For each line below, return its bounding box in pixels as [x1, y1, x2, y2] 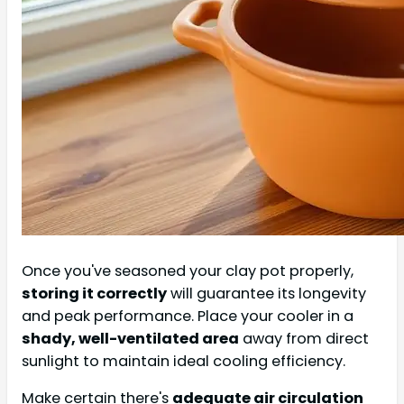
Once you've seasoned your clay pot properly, [22, 261, 353, 282]
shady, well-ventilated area [22, 328, 239, 350]
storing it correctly [22, 283, 167, 305]
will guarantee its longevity [167, 283, 366, 305]
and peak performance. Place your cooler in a [22, 306, 353, 327]
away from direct [239, 328, 369, 350]
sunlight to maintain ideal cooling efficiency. [22, 351, 345, 372]
